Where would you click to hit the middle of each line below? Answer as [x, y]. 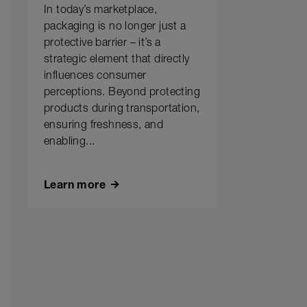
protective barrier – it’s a [102, 44]
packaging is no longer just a [115, 27]
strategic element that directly [117, 60]
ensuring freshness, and [104, 126]
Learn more [75, 186]
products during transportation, [122, 110]
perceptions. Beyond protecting [122, 93]
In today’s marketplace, [101, 11]
